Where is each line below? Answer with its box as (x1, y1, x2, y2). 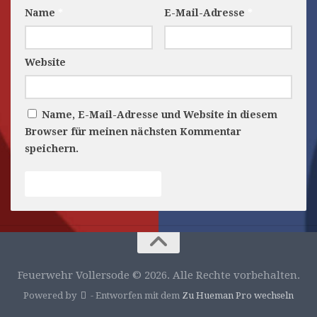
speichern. (25, 143, 79, 155)
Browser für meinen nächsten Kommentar (25, 126, 241, 138)
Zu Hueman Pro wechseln (181, 289, 294, 301)
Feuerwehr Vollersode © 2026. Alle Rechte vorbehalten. (17, 269, 300, 282)
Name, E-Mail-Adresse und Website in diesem (42, 109, 277, 121)
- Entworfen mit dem (88, 289, 182, 301)
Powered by (23, 289, 79, 301)
